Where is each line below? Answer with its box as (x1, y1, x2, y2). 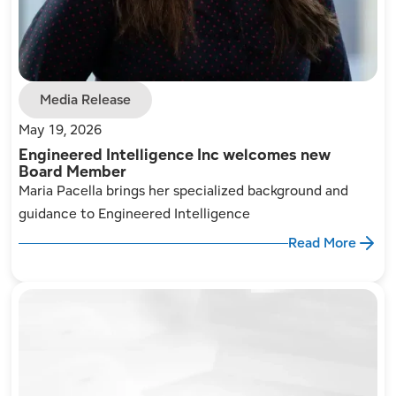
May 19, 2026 (19, 120, 103, 140)
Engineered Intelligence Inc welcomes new (19, 144, 331, 165)
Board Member (19, 161, 127, 182)
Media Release (40, 90, 132, 110)
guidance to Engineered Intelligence (19, 204, 251, 224)
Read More (287, 233, 356, 253)
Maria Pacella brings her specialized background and (19, 181, 349, 201)
